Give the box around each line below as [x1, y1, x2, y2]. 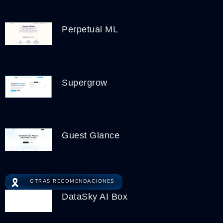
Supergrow [62, 77, 108, 88]
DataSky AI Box [62, 192, 128, 202]
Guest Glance [62, 130, 120, 141]
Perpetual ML [62, 24, 118, 35]
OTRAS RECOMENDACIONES [30, 178, 114, 185]
